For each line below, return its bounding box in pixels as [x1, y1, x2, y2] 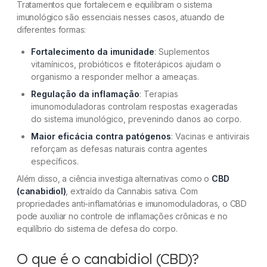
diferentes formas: [17, 24, 86, 35]
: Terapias [139, 89, 178, 100]
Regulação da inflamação [31, 89, 139, 100]
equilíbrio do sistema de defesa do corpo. [17, 223, 178, 234]
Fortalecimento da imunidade [31, 46, 154, 57]
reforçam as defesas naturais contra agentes [31, 144, 207, 154]
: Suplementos [154, 46, 210, 57]
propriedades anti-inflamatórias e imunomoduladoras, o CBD [17, 198, 247, 209]
